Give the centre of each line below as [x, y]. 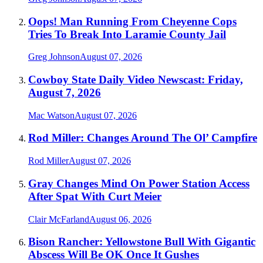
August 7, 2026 [65, 93]
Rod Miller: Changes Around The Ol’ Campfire [143, 138]
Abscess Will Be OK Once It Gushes [114, 255]
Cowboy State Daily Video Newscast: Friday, [136, 80]
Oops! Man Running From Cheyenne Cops [132, 21]
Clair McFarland [59, 219]
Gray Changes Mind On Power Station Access [139, 183]
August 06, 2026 [120, 219]
